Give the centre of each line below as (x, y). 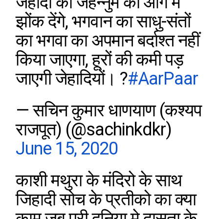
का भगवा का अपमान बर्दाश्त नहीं (108, 41)
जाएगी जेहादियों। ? (72, 79)
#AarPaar (163, 79)
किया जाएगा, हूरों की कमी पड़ (100, 60)
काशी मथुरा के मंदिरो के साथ (99, 181)
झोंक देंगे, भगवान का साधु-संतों (103, 22)
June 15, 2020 (67, 149)
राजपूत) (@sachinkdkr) (94, 130)
